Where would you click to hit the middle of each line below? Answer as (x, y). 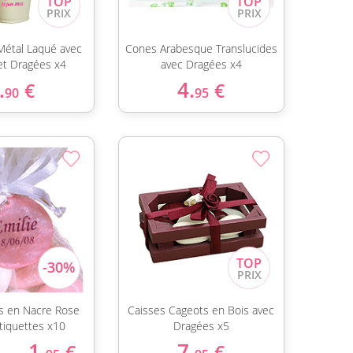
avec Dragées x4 (201, 64)
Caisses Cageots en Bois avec (201, 310)
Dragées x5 (201, 326)
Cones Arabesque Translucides (201, 48)
